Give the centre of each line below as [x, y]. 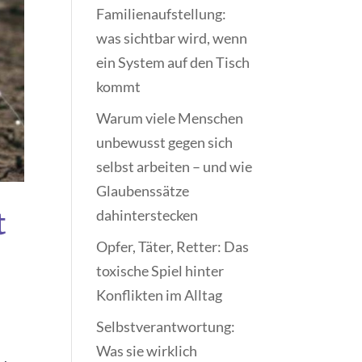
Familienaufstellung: [162, 14]
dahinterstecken [147, 215]
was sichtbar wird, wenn [172, 38]
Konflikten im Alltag [160, 295]
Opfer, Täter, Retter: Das [173, 246]
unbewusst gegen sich [165, 142]
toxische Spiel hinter [160, 271]
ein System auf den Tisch [173, 62]
